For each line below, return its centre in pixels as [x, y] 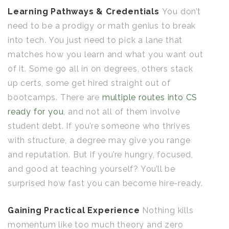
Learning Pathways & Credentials [85, 12]
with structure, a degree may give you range [99, 140]
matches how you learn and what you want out [106, 54]
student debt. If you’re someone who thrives [99, 126]
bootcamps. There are [55, 97]
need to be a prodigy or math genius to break [102, 26]
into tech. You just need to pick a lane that [95, 40]
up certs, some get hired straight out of [89, 83]
